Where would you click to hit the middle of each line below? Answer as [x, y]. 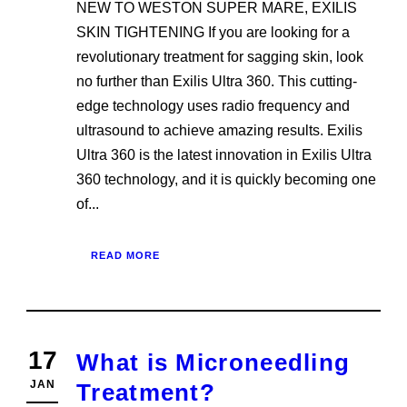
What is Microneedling [213, 363]
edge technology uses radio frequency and [213, 106]
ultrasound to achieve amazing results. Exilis [219, 131]
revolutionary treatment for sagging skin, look [220, 57]
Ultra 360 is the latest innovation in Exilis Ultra [224, 155]
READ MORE [125, 256]
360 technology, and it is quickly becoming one [226, 180]
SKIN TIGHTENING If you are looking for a [213, 33]
